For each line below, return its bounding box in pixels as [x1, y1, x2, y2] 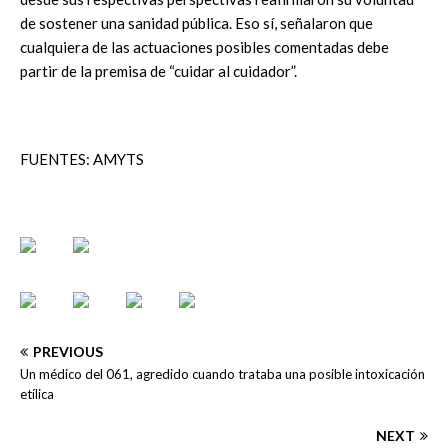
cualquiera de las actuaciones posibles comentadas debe [20, 37, 389, 56]
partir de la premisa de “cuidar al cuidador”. [20, 61, 297, 80]
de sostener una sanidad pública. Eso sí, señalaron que [20, 13, 373, 32]
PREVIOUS [33, 342, 103, 360]
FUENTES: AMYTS [20, 149, 144, 168]
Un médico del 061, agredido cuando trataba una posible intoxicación [20, 365, 425, 382]
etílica [20, 385, 54, 402]
